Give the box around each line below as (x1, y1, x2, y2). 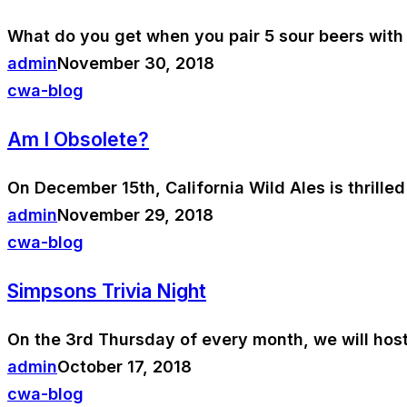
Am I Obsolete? (7, 128, 149, 152)
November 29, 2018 (57, 205, 213, 225)
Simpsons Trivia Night (7, 280, 206, 303)
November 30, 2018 (57, 54, 214, 74)
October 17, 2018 (57, 357, 192, 377)
